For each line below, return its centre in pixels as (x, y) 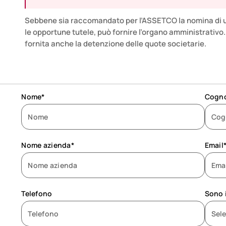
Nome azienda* (48, 145)
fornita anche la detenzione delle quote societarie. (115, 44)
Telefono (37, 193)
